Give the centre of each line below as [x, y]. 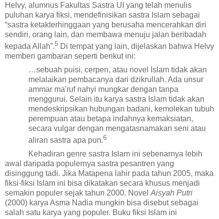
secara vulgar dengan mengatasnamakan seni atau [117, 129]
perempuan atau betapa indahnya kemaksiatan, [111, 119]
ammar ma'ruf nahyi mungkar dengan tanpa [103, 89]
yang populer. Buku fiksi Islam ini [120, 213]
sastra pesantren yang [136, 164]
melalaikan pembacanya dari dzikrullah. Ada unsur [116, 80]
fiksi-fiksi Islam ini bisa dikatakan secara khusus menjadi [102, 183]
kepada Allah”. [30, 46]
